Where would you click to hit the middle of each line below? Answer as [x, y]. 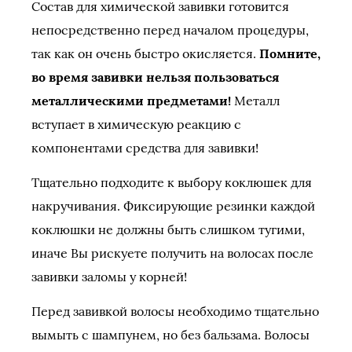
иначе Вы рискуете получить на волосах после [172, 253]
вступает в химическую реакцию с [136, 124]
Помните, [290, 53]
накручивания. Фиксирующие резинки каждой [173, 206]
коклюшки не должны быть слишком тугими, [168, 229]
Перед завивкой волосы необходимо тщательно [175, 311]
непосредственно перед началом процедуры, [170, 30]
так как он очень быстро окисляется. [145, 53]
